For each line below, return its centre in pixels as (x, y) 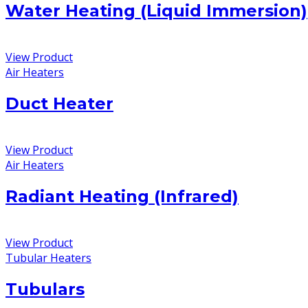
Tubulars (45, 289)
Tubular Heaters (48, 258)
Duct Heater (59, 104)
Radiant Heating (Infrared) (122, 197)
